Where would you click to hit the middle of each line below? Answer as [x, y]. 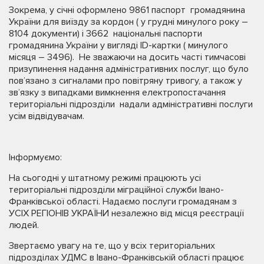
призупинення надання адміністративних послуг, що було [129, 69]
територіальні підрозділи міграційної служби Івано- [116, 189]
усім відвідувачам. [47, 116]
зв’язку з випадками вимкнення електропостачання [117, 92]
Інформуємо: [35, 157]
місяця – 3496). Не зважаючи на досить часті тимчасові [127, 57]
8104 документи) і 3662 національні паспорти [105, 33]
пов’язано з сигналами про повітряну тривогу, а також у [126, 80]
